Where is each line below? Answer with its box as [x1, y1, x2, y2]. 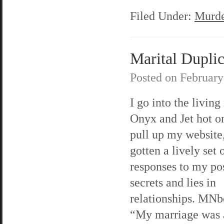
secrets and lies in [130, 175, 216, 189]
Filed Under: [130, 9, 194, 22]
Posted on [130, 70, 180, 84]
